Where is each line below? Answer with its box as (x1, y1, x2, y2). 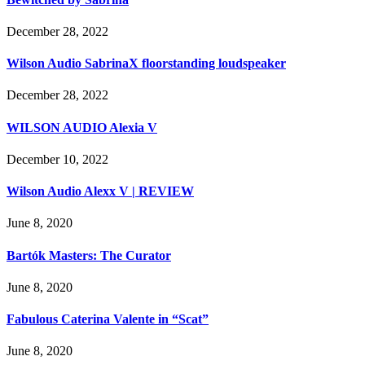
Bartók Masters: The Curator (7, 248, 171, 262)
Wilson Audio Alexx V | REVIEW (7, 184, 194, 199)
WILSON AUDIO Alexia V (7, 120, 157, 134)
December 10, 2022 (7, 152, 108, 166)
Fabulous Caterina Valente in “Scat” (7, 312, 209, 327)
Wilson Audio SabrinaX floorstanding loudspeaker (7, 56, 286, 71)
